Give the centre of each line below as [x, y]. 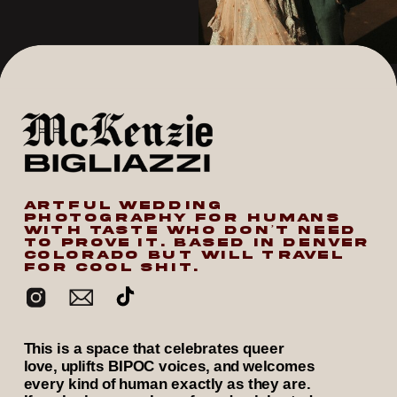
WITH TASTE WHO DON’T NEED [190, 230]
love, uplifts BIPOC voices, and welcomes [169, 366]
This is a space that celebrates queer [154, 349]
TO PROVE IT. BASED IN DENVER [197, 242]
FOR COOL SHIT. [112, 267]
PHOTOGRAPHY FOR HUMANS [182, 218]
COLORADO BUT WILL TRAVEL [183, 255]
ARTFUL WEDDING [123, 205]
